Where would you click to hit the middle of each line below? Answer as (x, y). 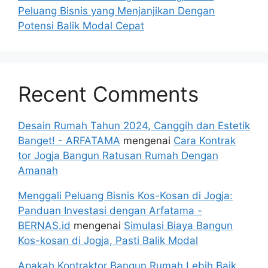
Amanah (38, 170)
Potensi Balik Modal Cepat (81, 25)
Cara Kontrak (205, 140)
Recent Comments (108, 94)
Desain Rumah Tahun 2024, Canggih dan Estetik (134, 125)
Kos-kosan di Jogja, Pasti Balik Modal (108, 240)
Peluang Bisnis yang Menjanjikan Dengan (116, 10)
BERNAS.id (44, 225)
